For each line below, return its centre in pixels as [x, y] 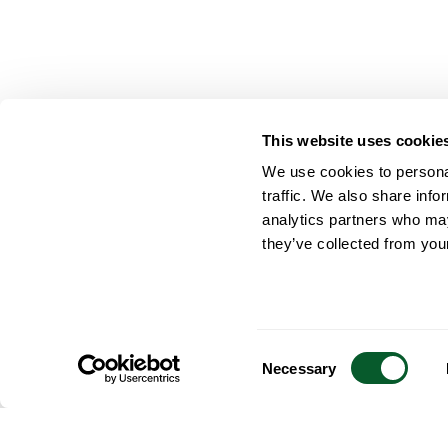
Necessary [299, 368]
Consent [289, 355]
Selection [292, 379]
